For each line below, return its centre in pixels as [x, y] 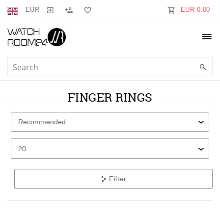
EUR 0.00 [195, 10]
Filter [116, 179]
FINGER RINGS [110, 97]
